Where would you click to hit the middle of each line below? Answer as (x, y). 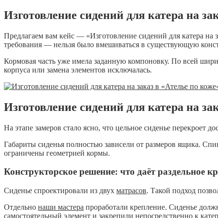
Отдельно (21, 207)
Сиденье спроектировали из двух (60, 191)
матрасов (131, 191)
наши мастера (61, 207)
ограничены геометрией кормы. (57, 153)
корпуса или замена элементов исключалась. (78, 70)
